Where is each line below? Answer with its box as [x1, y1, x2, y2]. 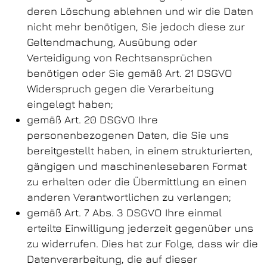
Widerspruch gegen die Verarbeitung [27, 82, 214, 95]
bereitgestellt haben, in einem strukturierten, [27, 144, 253, 157]
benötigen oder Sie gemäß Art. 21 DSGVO [27, 67, 232, 79]
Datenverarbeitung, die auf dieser [27, 253, 197, 265]
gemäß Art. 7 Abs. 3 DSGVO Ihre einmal [27, 206, 222, 219]
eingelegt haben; [27, 98, 113, 110]
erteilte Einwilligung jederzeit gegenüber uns [27, 222, 253, 234]
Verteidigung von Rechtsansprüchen [27, 51, 212, 64]
